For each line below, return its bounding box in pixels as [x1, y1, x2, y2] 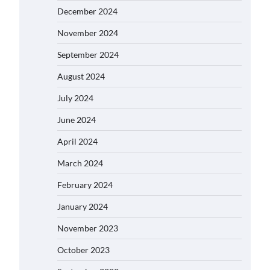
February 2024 [57, 180, 113, 190]
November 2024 [57, 28, 118, 38]
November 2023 [57, 223, 118, 233]
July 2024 [57, 93, 93, 103]
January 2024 [57, 201, 108, 212]
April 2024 [57, 136, 98, 146]
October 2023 [57, 245, 110, 255]
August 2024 [57, 71, 105, 81]
